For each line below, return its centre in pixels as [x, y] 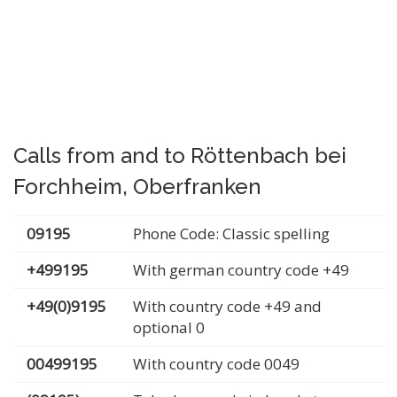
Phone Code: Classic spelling [231, 234]
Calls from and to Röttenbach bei [180, 156]
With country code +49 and [227, 306]
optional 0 [169, 327]
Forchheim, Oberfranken [137, 187]
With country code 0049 [216, 364]
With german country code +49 [241, 270]
